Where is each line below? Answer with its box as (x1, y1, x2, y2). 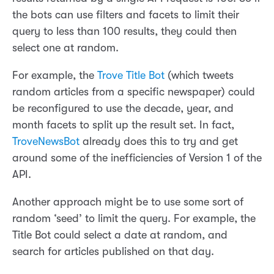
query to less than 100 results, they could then (12, 25, 237, 38)
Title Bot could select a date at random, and (12, 229, 228, 242)
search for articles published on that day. (12, 245, 214, 258)
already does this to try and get (80, 135, 238, 148)
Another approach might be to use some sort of (12, 196, 243, 209)
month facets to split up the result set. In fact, (12, 119, 234, 131)
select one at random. (12, 42, 119, 54)
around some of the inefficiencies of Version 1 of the (12, 152, 262, 165)
